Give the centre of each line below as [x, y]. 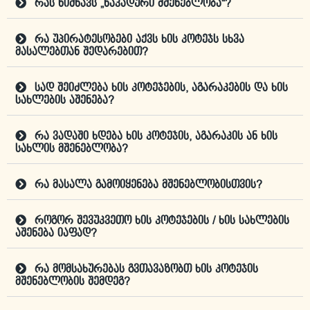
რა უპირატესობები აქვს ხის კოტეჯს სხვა [139, 40]
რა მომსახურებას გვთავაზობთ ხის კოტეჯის [146, 270]
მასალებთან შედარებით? [82, 53]
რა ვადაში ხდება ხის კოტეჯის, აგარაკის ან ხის [156, 137]
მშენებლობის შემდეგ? [73, 282]
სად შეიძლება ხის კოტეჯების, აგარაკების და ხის [161, 89]
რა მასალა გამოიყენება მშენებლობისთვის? [148, 185]
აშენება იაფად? [56, 234]
